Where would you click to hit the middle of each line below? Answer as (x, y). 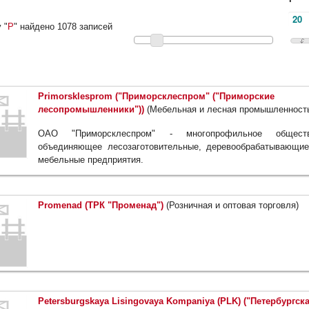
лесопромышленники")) (91, 110)
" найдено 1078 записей (63, 27)
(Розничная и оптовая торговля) (231, 206)
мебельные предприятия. (91, 160)
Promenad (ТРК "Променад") (101, 206)
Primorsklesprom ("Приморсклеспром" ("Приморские (156, 97)
